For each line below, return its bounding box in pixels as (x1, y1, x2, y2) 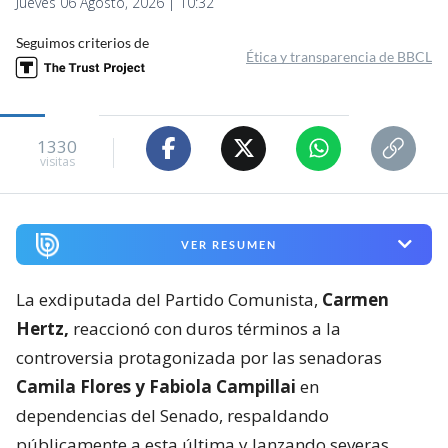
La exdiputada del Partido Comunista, (16, 287, 322, 311)
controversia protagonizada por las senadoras (16, 345, 382, 369)
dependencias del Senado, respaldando (16, 403, 329, 427)
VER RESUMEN (180, 237, 277, 251)
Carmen (322, 287, 389, 311)
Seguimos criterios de (16, 33, 149, 51)
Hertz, (16, 316, 69, 340)
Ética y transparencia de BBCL (246, 47, 432, 65)
